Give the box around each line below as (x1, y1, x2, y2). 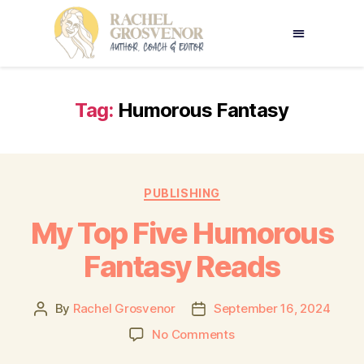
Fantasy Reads (84, 249, 280, 285)
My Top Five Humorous (30, 215, 334, 252)
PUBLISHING (144, 185, 220, 200)
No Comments (152, 327, 235, 343)
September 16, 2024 (213, 301, 331, 317)
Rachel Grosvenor (72, 301, 175, 317)
